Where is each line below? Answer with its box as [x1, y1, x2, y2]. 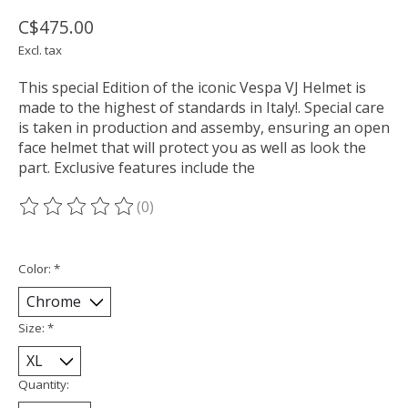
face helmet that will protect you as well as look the [18, 138, 366, 158]
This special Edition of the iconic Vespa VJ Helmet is [18, 77, 366, 98]
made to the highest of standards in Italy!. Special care [18, 97, 384, 118]
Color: [18, 260, 54, 277]
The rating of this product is [18, 206, 214, 227]
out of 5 [222, 206, 280, 227]
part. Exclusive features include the [18, 158, 255, 178]
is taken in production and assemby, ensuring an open [18, 117, 390, 138]
